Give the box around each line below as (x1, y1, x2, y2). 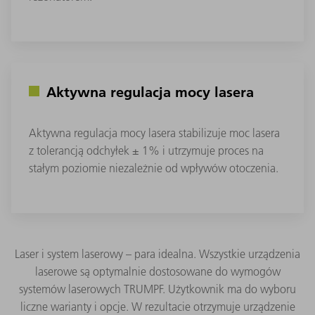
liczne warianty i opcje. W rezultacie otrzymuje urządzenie (20, 299, 295, 314)
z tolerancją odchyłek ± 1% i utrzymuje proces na (29, 143, 264, 157)
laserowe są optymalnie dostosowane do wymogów (34, 264, 281, 278)
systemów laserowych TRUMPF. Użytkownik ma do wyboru (19, 281, 296, 296)
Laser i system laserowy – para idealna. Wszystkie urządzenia (15, 246, 300, 261)
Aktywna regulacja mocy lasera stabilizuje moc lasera (29, 125, 280, 140)
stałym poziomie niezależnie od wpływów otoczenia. (29, 160, 278, 175)
